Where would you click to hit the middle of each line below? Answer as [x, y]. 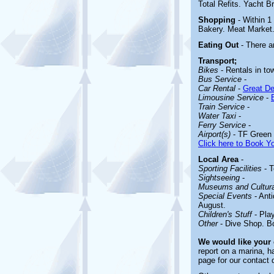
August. [212, 205]
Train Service [221, 107]
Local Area [218, 159]
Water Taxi [217, 116]
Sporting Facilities [230, 168]
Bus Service [220, 79]
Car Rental [217, 88]
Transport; [217, 61]
